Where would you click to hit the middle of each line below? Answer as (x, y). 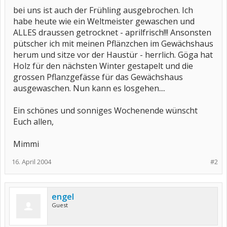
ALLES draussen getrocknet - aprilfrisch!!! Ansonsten (112, 32)
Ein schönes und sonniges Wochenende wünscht (105, 110)
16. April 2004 (31, 162)
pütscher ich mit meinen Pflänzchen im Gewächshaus (113, 44)
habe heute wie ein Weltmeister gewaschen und (104, 21)
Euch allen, (33, 122)
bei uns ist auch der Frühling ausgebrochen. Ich (103, 10)
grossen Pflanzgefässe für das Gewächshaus (98, 77)
